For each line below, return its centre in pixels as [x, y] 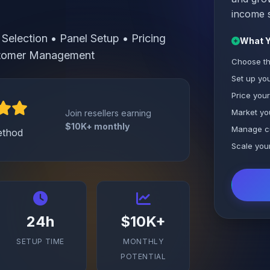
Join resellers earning [108, 113]
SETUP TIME [40, 241]
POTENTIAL [143, 256]
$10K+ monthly [98, 126]
